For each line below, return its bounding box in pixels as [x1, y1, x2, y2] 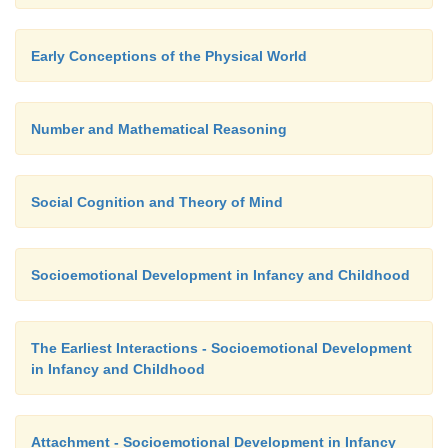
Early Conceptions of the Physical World [31, 47, 307, 64]
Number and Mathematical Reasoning [31, 120, 287, 137]
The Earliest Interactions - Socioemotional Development [31, 339, 412, 356]
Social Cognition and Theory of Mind [31, 193, 283, 210]
